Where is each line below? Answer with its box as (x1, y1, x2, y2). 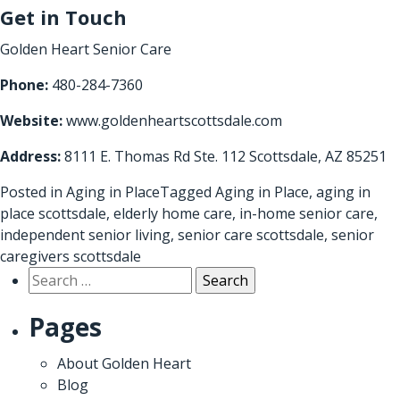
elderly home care (113, 203, 232, 223)
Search (28, 266, 73, 287)
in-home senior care (239, 203, 374, 223)
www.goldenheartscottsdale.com (66, 110, 282, 130)
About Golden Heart (57, 353, 191, 373)
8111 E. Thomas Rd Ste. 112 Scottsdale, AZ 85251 (61, 146, 387, 166)
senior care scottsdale (178, 224, 324, 245)
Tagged (160, 181, 215, 202)
